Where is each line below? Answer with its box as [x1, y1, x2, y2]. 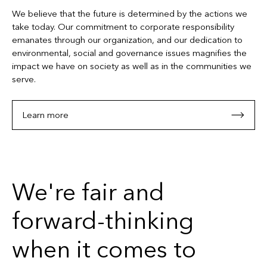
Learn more [22, 109, 69, 120]
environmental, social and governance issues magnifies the [12, 48, 247, 58]
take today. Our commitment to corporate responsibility [12, 21, 234, 32]
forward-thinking [12, 206, 194, 235]
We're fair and [12, 178, 164, 206]
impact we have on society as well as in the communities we [12, 61, 252, 72]
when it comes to [12, 235, 196, 263]
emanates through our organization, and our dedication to [12, 35, 243, 45]
